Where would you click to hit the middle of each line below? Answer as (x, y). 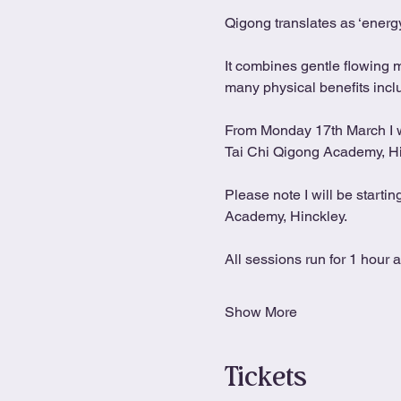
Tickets (265, 377)
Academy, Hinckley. (286, 216)
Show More (260, 311)
